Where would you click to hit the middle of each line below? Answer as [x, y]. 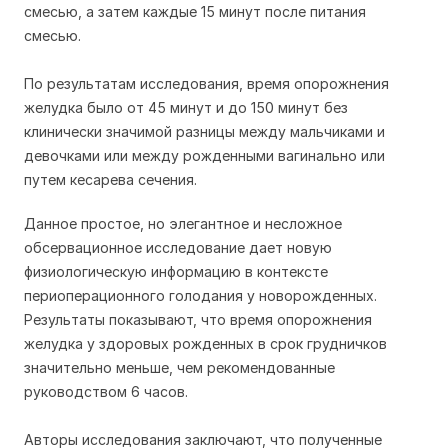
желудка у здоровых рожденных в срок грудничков [205, 343]
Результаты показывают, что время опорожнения [198, 319]
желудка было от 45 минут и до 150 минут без [186, 107]
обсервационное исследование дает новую [178, 247]
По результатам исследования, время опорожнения [206, 83]
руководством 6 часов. [106, 391]
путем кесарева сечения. [112, 179]
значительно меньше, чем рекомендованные [179, 367]
